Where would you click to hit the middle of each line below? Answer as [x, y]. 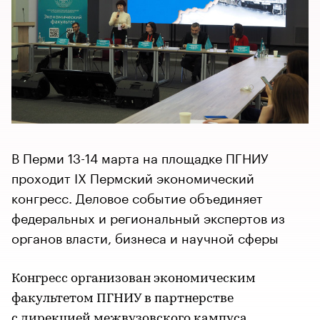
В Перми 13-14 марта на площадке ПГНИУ [140, 156]
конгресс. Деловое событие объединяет [137, 196]
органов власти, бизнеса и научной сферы [145, 236]
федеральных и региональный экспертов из [148, 216]
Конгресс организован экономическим [134, 279]
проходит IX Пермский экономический [133, 176]
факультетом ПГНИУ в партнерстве [122, 299]
